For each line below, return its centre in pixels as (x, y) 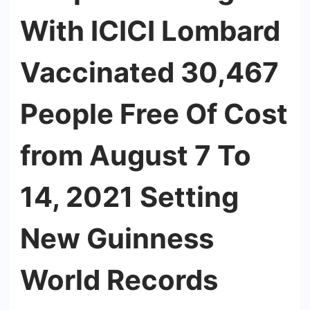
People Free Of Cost (154, 114)
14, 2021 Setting (129, 197)
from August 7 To (136, 155)
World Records (119, 280)
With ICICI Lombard (150, 31)
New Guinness (117, 238)
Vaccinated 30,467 (149, 72)
